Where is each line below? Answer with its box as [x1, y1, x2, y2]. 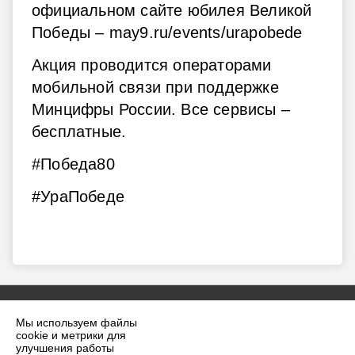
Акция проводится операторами [32, 55, 272, 74]
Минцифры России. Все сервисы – [32, 100, 291, 118]
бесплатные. [32, 122, 127, 140]
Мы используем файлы [16, 316, 137, 329]
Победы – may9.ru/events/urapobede [32, 23, 303, 41]
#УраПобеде [32, 187, 124, 205]
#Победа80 [32, 155, 115, 173]
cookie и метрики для [16, 329, 126, 342]
